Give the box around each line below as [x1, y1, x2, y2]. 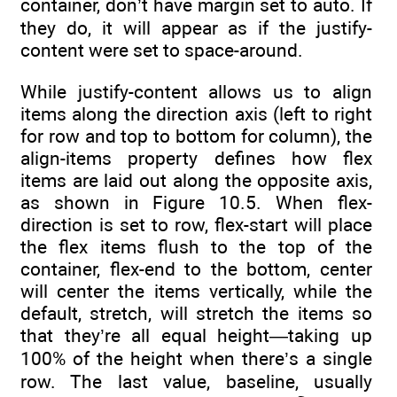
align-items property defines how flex [20, 146, 372, 169]
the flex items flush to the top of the [20, 235, 372, 258]
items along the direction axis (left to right [20, 102, 372, 125]
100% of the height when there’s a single [20, 346, 372, 370]
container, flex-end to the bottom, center [20, 257, 372, 280]
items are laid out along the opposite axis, [20, 168, 372, 191]
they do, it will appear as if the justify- [20, 17, 372, 40]
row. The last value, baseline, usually [20, 370, 372, 393]
